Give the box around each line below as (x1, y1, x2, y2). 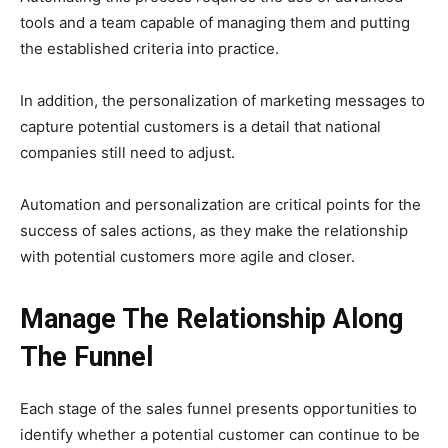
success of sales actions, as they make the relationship (20, 220, 408, 240)
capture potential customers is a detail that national (20, 116, 381, 136)
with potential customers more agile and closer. (20, 246, 355, 266)
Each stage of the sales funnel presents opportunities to (20, 398, 417, 418)
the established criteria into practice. (20, 38, 279, 58)
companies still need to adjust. (20, 142, 235, 162)
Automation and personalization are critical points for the (20, 194, 421, 214)
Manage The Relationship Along (20, 302, 403, 335)
